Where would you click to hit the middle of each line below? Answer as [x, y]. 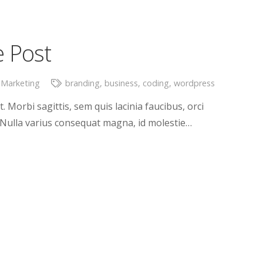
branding [82, 83]
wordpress [194, 83]
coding [156, 83]
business [121, 83]
